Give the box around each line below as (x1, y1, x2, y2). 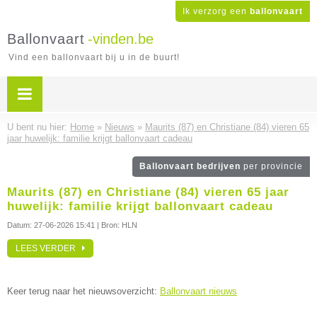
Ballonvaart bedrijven (139, 161, 243, 171)
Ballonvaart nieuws (160, 286, 237, 296)
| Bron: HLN (95, 221, 137, 229)
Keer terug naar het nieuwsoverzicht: (7, 286, 160, 296)
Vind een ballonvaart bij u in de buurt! (8, 52, 180, 62)
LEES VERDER (16, 243, 82, 253)
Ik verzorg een (183, 6, 250, 16)
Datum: (7, 221, 34, 229)
